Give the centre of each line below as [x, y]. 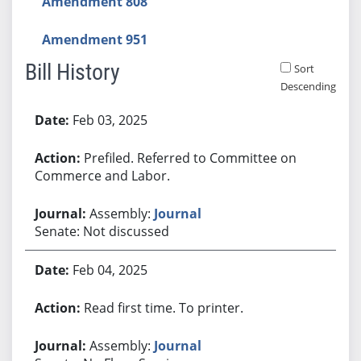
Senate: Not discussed [102, 231]
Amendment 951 [94, 39]
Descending [308, 86]
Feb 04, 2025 [110, 270]
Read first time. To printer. [163, 307]
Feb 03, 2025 [110, 120]
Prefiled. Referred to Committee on [190, 158]
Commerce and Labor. [102, 175]
